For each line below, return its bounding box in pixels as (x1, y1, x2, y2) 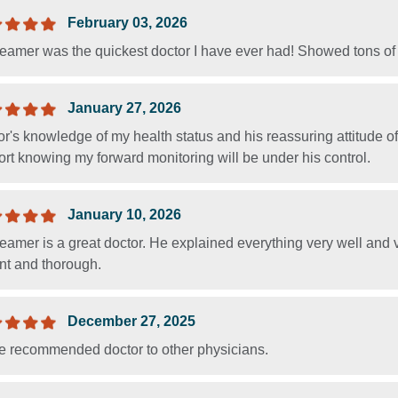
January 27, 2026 (68, 99, 181, 115)
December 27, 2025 (68, 313, 195, 329)
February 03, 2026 (68, 14, 187, 30)
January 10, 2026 (68, 206, 181, 222)
